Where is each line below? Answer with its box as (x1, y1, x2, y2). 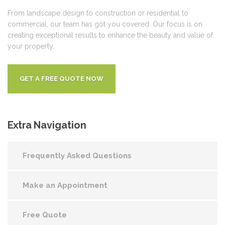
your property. (8, 42, 54, 50)
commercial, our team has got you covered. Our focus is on (8, 20, 202, 28)
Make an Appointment (23, 180, 107, 190)
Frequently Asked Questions (23, 151, 132, 160)
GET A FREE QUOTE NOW (20, 74, 103, 82)
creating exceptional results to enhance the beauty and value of (8, 31, 213, 39)
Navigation (31, 119, 86, 131)
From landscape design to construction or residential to (8, 9, 188, 17)
